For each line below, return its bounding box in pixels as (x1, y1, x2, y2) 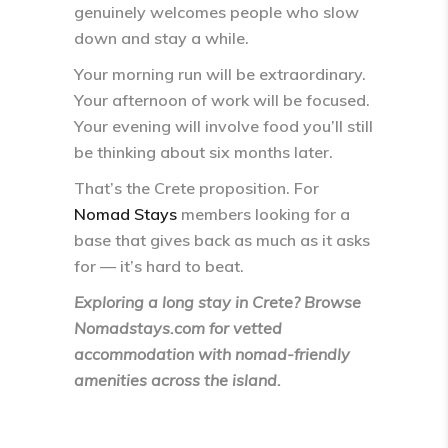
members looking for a (177, 204, 350, 224)
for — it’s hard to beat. (74, 256, 244, 276)
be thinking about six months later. (74, 142, 333, 162)
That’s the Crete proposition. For (74, 178, 319, 198)
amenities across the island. (74, 370, 281, 390)
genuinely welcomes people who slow (74, 2, 359, 22)
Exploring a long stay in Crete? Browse (74, 292, 361, 312)
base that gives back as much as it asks (74, 230, 370, 250)
